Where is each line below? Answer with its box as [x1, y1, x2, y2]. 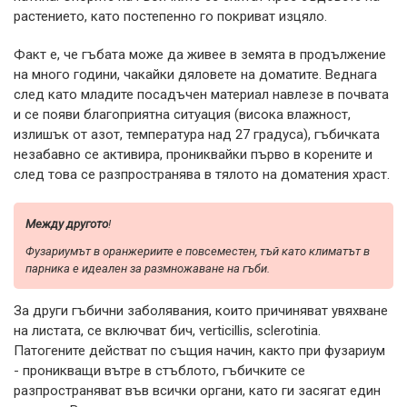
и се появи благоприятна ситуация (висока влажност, [14, 105, 351, 123]
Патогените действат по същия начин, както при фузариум [14, 342, 385, 359]
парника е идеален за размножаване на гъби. [25, 261, 270, 275]
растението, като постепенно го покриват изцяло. [14, 7, 327, 25]
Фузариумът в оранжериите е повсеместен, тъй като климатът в [25, 243, 370, 258]
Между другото [25, 216, 108, 231]
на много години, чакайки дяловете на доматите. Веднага [14, 65, 377, 83]
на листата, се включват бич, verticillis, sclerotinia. [14, 322, 321, 339]
